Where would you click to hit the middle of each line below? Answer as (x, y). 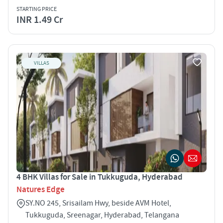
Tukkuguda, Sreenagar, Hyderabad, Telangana (102, 215)
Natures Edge (41, 189)
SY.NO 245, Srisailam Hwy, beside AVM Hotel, (98, 203)
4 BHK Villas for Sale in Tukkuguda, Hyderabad (100, 177)
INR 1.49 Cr (40, 20)
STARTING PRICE (37, 9)
